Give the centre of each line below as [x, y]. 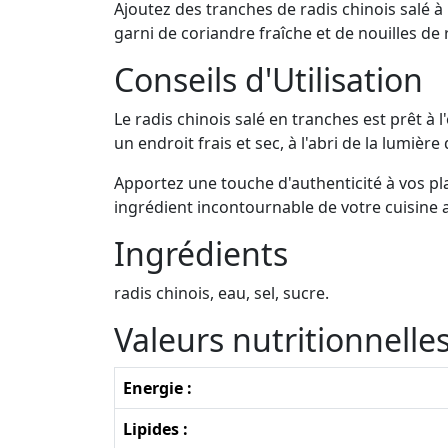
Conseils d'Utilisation [268, 79]
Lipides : [155, 428]
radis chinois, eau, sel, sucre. [221, 292]
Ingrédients [201, 253]
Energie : [157, 387]
